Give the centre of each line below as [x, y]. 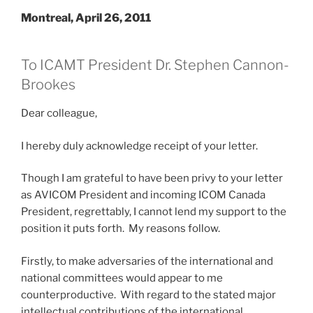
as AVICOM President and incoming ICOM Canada [143, 195]
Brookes [48, 85]
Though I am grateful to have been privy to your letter [152, 178]
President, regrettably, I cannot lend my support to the [154, 212]
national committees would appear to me [122, 278]
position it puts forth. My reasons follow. [121, 228]
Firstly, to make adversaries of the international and [147, 261]
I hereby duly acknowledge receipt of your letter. [139, 146]
